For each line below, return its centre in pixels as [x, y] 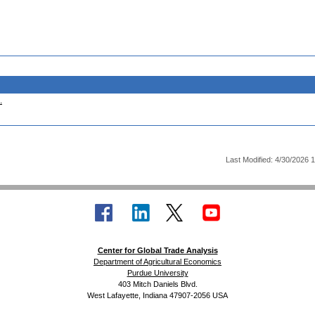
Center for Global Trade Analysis [157, 250]
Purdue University [157, 273]
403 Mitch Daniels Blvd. [157, 284]
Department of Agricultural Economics [157, 262]
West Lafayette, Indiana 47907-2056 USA [157, 295]
